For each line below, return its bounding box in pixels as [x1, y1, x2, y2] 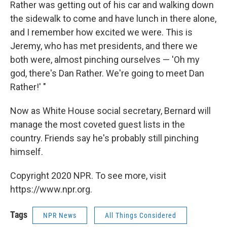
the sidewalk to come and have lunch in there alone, [10, 13, 216, 24]
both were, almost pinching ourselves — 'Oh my [10, 54, 200, 65]
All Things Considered [105, 211, 176, 219]
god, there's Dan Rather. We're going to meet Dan [10, 68, 204, 79]
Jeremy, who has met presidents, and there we [10, 41, 198, 51]
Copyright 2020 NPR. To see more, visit [10, 170, 166, 181]
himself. [10, 146, 43, 157]
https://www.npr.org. [10, 184, 92, 195]
